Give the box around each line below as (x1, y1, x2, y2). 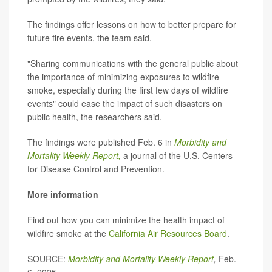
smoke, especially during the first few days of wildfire (27, 84, 228, 96)
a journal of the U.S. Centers (123, 149, 233, 161)
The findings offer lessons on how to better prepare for (27, 18, 236, 30)
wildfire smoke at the (27, 227, 109, 239)
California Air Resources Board (109, 227, 227, 239)
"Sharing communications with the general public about (27, 57, 238, 69)
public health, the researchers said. (27, 110, 162, 123)
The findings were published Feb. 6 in (27, 136, 174, 148)
